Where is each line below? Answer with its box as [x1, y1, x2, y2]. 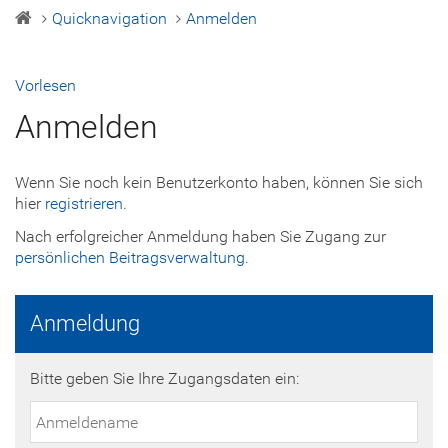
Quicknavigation [52, 9, 167, 28]
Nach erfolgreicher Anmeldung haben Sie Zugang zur [15, 227, 386, 246]
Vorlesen [15, 76, 76, 95]
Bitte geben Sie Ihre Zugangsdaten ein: [30, 369, 299, 388]
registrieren [45, 194, 123, 213]
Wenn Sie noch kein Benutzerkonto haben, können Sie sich [15, 173, 423, 192]
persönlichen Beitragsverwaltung [15, 248, 245, 267]
